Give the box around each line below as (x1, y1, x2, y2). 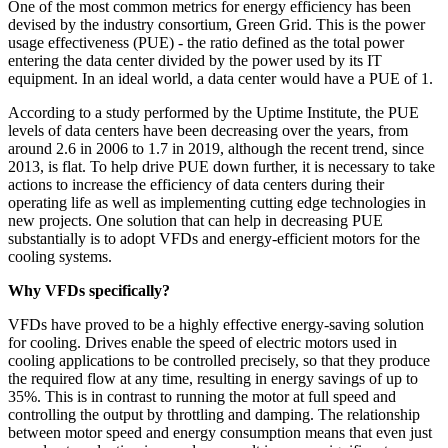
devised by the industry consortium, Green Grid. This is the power (8, 16, 425, 34)
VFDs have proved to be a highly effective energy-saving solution (8, 316, 424, 334)
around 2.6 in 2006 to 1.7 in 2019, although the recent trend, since (8, 140, 424, 158)
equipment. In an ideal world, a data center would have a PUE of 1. (8, 70, 433, 88)
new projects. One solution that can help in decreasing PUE (8, 212, 383, 230)
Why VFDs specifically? (8, 282, 174, 300)
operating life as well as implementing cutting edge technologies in (8, 194, 426, 212)
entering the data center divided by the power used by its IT (8, 52, 382, 70)
